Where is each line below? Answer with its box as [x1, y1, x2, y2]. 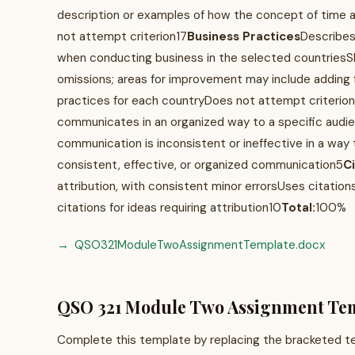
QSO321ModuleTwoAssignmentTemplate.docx [74, 237, 325, 253]
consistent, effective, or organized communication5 [57, 157, 343, 173]
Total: [281, 200, 315, 216]
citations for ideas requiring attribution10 [57, 200, 281, 216]
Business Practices [187, 29, 300, 44]
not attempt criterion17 [57, 29, 187, 44]
